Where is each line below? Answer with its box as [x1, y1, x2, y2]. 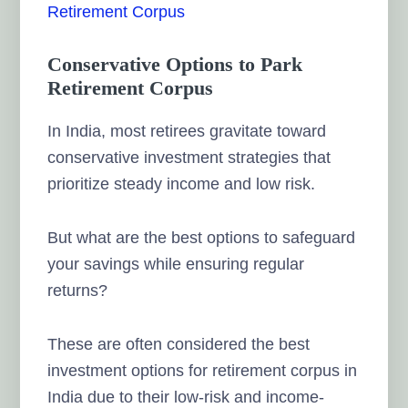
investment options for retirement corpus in [47, 361, 358, 380]
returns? [47, 280, 108, 300]
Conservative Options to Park [47, 52, 303, 76]
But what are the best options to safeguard [47, 228, 356, 247]
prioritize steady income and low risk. [47, 174, 316, 193]
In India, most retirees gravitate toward [47, 121, 327, 140]
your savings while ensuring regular [47, 254, 305, 273]
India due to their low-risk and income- [47, 387, 325, 406]
